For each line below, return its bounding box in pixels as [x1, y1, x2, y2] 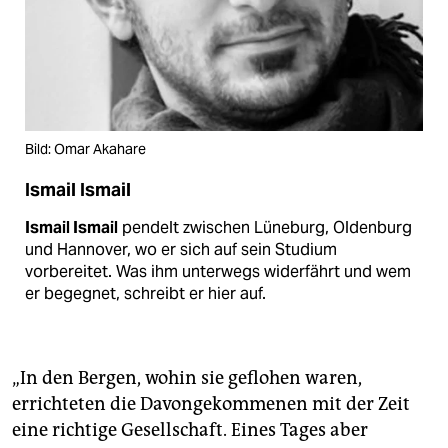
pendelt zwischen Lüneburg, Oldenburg [118, 217, 412, 239]
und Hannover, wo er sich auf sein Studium [25, 239, 337, 261]
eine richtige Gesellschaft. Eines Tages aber [12, 419, 368, 442]
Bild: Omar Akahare [25, 140, 146, 159]
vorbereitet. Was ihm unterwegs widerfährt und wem [25, 261, 411, 283]
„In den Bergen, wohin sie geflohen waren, [12, 367, 362, 390]
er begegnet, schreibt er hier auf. [25, 283, 266, 305]
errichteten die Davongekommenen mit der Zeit [12, 393, 410, 416]
